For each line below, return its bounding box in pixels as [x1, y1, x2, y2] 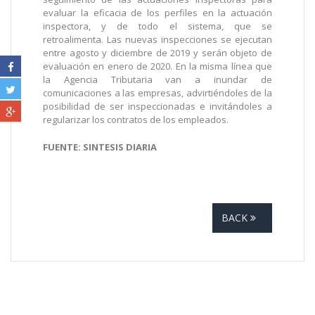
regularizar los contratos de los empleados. [43, 113, 229, 127]
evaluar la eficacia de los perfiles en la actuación [43, 6, 272, 20]
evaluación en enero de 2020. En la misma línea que [43, 60, 272, 73]
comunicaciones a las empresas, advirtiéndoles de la [43, 86, 272, 100]
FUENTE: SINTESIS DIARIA [43, 141, 157, 154]
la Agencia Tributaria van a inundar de [43, 73, 272, 86]
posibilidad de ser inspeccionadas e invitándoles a [43, 100, 272, 113]
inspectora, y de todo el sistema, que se [43, 20, 272, 33]
